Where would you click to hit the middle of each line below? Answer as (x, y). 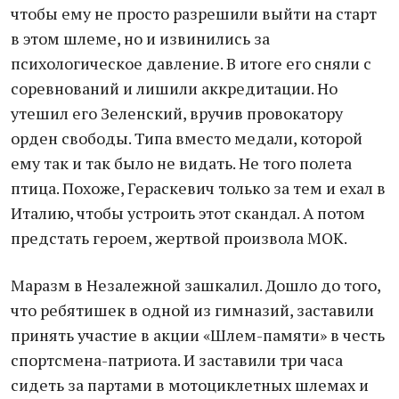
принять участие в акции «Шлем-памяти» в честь (198, 335)
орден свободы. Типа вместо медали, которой (187, 138)
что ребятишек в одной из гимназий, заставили (192, 310)
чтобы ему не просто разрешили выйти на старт (194, 13)
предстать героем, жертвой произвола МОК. (179, 238)
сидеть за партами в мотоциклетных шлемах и (190, 385)
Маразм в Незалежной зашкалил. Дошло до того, (195, 285)
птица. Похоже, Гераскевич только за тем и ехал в (198, 188)
